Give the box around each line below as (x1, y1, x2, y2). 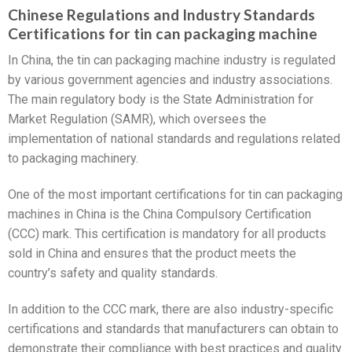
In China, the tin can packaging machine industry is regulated (8, 53, 335, 68)
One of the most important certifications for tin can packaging (8, 187, 343, 203)
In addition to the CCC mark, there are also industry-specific (8, 301, 333, 317)
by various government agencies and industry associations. (8, 72, 332, 88)
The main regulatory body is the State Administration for (8, 92, 313, 108)
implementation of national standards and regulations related (8, 131, 340, 147)
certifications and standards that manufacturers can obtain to (8, 321, 339, 336)
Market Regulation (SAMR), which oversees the (8, 112, 266, 127)
